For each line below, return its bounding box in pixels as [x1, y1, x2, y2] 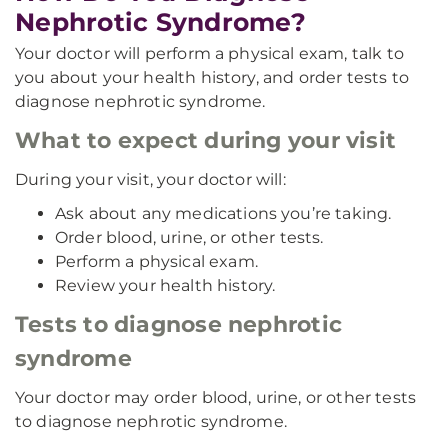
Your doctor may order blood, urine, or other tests [15, 388, 417, 407]
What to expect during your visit [15, 127, 397, 154]
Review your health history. [55, 276, 276, 295]
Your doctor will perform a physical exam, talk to [15, 44, 404, 63]
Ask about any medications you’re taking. [55, 204, 392, 223]
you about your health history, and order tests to [15, 68, 409, 87]
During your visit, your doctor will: [15, 170, 286, 189]
